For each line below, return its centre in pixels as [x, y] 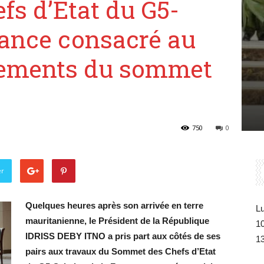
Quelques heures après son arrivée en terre [114, 206]
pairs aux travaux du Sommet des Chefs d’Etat [121, 252]
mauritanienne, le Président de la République [117, 221]
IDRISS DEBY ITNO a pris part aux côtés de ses [123, 236]
